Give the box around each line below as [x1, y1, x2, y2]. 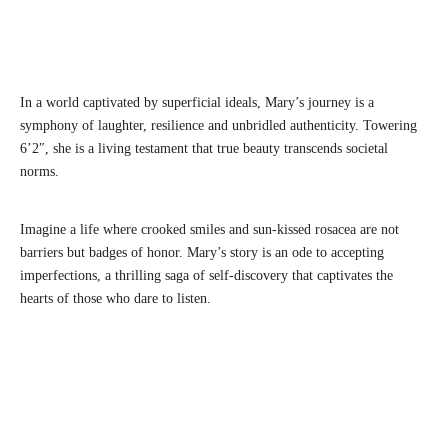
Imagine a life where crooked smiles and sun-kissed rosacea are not [20, 222, 399, 238]
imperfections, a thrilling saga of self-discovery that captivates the [20, 268, 393, 284]
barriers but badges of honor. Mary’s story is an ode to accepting [20, 245, 384, 261]
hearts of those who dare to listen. [20, 291, 211, 307]
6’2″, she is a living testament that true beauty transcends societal [20, 141, 388, 157]
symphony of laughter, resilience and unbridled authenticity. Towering [20, 118, 417, 134]
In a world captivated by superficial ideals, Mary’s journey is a [20, 95, 374, 111]
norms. [20, 164, 59, 180]
